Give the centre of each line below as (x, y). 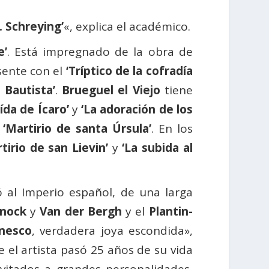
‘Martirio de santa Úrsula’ (77, 129)
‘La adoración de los (135, 110)
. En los (172, 129)
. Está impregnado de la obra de (100, 52)
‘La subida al (155, 148)
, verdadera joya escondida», (112, 231)
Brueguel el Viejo (111, 90)
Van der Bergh (81, 212)
